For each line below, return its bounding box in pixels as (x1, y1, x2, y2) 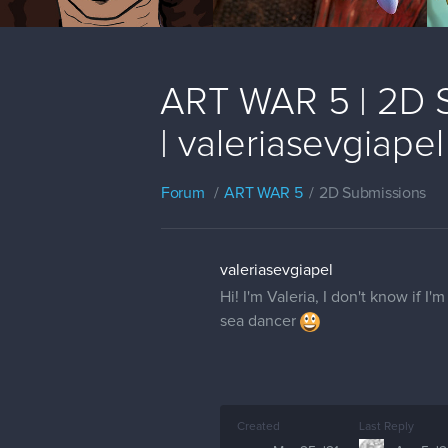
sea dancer (220, 312, 300, 329)
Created (237, 420, 280, 433)
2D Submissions (319, 184, 427, 201)
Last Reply (359, 420, 414, 433)
